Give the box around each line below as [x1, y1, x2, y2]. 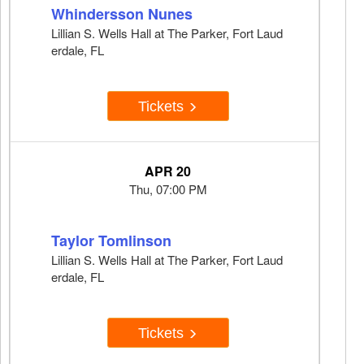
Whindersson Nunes [51, 3, 193, 25]
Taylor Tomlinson [51, 230, 171, 252]
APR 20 [145, 162, 191, 181]
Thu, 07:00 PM [128, 180, 207, 198]
